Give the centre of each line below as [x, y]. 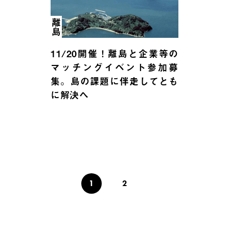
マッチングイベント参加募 [114, 67]
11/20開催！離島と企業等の [114, 54]
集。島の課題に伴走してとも [114, 81]
